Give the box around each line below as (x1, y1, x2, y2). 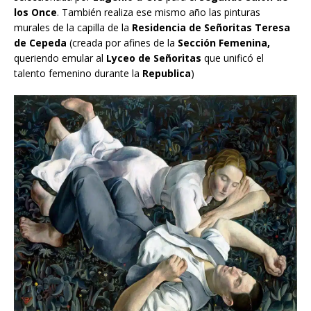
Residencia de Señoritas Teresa (132, 21, 290, 35)
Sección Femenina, (178, 36, 270, 50)
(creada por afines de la (67, 36, 178, 50)
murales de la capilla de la (14, 21, 132, 35)
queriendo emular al (14, 51, 106, 65)
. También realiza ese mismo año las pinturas (57, 6, 260, 19)
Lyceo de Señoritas (106, 51, 201, 65)
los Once (14, 6, 57, 19)
